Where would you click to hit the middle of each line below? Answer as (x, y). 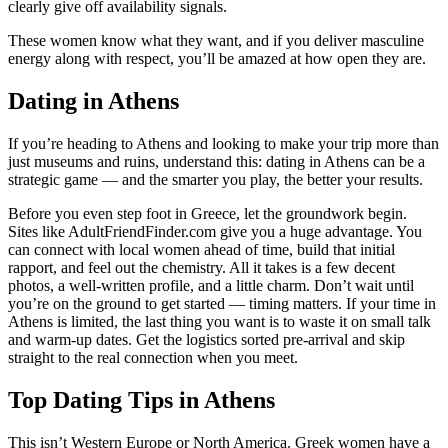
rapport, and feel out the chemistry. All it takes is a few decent (201, 268)
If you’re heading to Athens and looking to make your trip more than (223, 144)
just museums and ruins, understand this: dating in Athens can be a (216, 162)
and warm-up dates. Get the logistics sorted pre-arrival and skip (206, 340)
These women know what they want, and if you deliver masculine (216, 41)
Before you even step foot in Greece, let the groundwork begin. (207, 214)
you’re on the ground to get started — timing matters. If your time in (222, 304)
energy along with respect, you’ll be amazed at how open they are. (217, 59)
